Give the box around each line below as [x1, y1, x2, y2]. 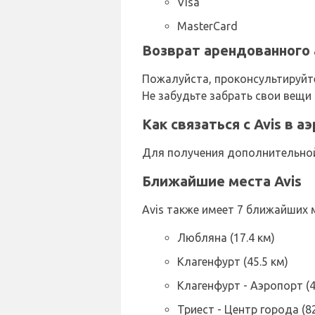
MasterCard [177, 19, 238, 32]
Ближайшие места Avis [142, 172, 302, 189]
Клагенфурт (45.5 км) [177, 255, 288, 268]
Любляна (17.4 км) [177, 231, 275, 244]
